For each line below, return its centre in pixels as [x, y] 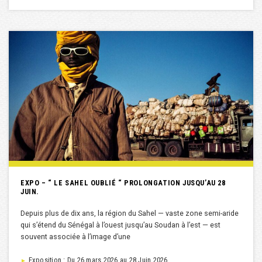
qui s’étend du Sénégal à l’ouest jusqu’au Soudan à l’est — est [120, 225]
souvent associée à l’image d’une [75, 237]
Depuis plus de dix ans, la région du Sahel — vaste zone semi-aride [130, 213]
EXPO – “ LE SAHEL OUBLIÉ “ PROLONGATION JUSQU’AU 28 [123, 183]
